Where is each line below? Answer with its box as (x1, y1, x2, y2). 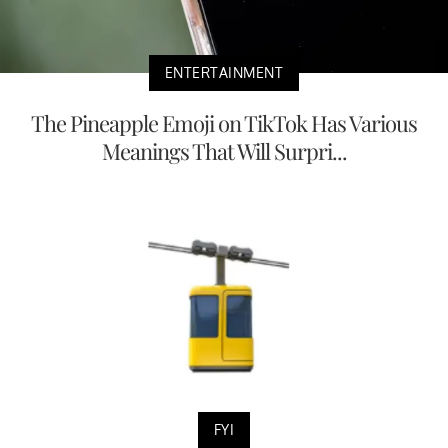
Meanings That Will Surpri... (101, 136, 347, 167)
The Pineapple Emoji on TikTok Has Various (31, 108, 417, 139)
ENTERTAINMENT (164, 64, 284, 82)
